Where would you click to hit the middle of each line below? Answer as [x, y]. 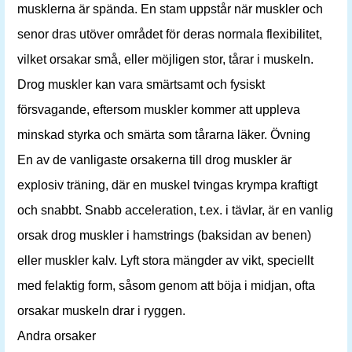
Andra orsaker [57, 336]
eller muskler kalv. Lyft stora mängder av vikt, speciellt [165, 260]
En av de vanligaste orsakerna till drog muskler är [154, 160]
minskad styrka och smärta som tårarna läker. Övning [164, 135]
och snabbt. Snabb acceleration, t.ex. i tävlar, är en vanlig [175, 210]
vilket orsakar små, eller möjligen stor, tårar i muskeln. [165, 59]
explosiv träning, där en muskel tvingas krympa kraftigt [167, 185]
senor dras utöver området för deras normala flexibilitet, [170, 34]
